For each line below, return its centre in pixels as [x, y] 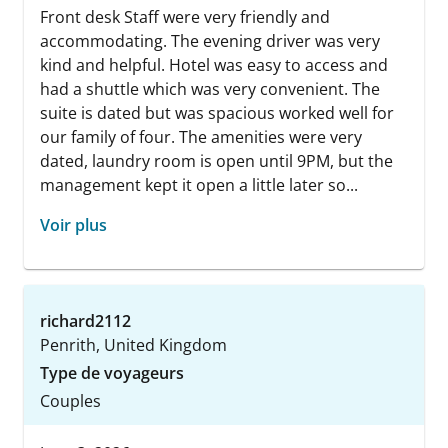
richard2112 [85, 321]
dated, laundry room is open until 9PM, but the [216, 161]
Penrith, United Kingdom [133, 345]
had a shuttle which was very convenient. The [210, 89]
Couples [70, 401]
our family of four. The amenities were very [201, 137]
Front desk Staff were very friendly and [185, 17]
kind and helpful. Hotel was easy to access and [214, 65]
